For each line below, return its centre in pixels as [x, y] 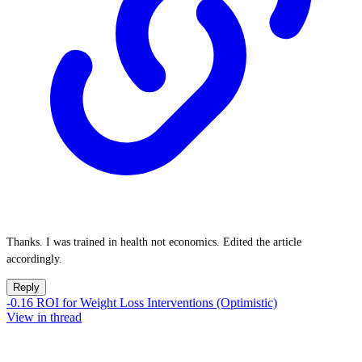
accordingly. [34, 259]
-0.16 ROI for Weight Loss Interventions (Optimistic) [142, 303]
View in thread [44, 317]
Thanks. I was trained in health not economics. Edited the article [154, 242]
